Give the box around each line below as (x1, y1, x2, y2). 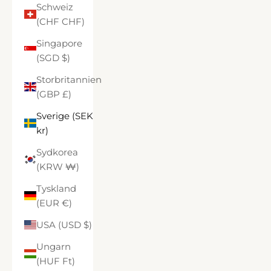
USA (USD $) (83, 218, 92, 230)
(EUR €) (62, 197, 72, 209)
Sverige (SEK (36, 109, 93, 122)
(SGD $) (62, 51, 70, 64)
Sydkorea (36, 146, 78, 158)
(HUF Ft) (62, 255, 75, 267)
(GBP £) (62, 88, 71, 100)
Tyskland (36, 182, 76, 194)
